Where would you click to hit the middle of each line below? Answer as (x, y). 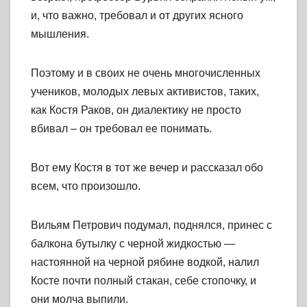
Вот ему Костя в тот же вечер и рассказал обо (147, 168)
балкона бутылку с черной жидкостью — (133, 244)
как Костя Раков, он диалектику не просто (136, 110)
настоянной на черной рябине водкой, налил (145, 262)
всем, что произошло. (86, 186)
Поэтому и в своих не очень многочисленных (146, 73)
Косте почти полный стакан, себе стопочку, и (144, 281)
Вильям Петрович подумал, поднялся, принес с (151, 225)
